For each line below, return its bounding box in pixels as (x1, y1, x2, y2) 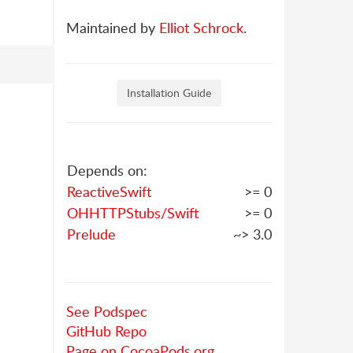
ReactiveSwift (66, 182, 151, 201)
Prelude (66, 225, 116, 243)
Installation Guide (127, 85, 212, 100)
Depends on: (66, 161, 147, 180)
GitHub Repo (65, 321, 147, 340)
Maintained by (65, 18, 159, 37)
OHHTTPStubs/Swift (66, 203, 199, 222)
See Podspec (65, 302, 147, 321)
